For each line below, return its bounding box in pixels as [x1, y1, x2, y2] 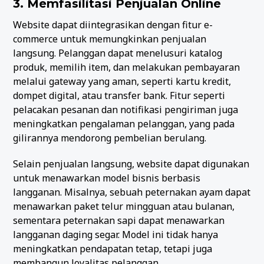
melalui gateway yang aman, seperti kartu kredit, [13, 74, 232, 88]
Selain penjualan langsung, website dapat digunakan [13, 157, 250, 170]
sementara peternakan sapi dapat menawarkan [13, 213, 225, 227]
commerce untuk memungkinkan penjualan [13, 32, 207, 45]
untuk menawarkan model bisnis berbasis [13, 171, 201, 184]
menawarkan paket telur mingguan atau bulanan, [13, 199, 235, 213]
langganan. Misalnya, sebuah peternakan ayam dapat [13, 185, 251, 199]
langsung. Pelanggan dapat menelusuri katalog [13, 46, 223, 60]
